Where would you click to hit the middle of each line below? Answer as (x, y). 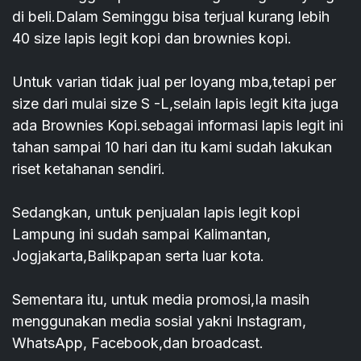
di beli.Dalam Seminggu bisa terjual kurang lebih (171, 17)
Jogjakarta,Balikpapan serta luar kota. (138, 256)
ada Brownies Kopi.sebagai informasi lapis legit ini (178, 126)
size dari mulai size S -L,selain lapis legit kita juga (175, 104)
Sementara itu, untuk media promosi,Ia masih (161, 300)
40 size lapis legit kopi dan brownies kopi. (152, 39)
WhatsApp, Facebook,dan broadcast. (138, 343)
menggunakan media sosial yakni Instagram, (159, 322)
